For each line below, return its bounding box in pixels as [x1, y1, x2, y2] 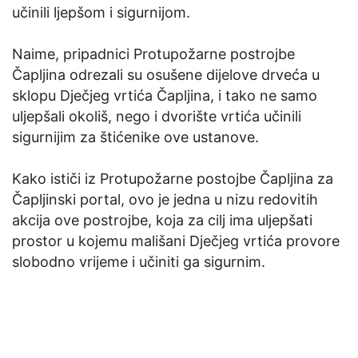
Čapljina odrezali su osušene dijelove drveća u [12, 66, 320, 83]
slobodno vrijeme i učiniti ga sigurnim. [12, 253, 265, 270]
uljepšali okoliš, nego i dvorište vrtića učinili [12, 107, 301, 125]
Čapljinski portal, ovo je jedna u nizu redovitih [12, 190, 318, 208]
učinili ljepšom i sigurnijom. [12, 3, 190, 21]
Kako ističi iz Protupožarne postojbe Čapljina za [12, 169, 333, 187]
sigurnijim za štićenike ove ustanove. [12, 128, 259, 145]
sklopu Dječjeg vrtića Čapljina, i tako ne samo [12, 86, 317, 104]
